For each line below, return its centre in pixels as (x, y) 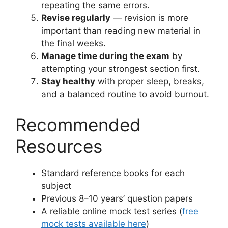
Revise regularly (76, 18)
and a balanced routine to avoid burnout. (125, 94)
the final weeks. (74, 44)
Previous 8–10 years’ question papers (117, 198)
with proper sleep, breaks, (150, 82)
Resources (59, 146)
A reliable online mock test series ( (112, 211)
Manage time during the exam (105, 56)
